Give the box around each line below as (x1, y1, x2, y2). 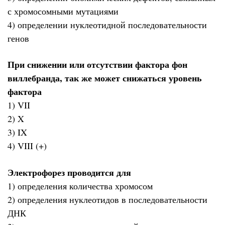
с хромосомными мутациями (8, 5, 119, 17)
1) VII (8, 99, 30, 111)
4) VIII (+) (8, 140, 47, 152)
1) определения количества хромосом (8, 179, 153, 192)
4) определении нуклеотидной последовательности (8, 18, 207, 31)
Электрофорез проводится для (8, 165, 131, 179)
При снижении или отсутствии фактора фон (8, 58, 187, 71)
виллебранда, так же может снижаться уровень (8, 71, 202, 85)
